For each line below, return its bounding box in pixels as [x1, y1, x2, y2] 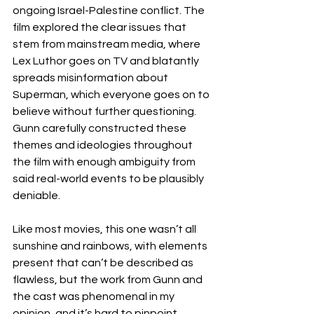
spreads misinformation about [13, 72, 170, 83]
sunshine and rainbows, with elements [13, 240, 210, 252]
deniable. [13, 190, 62, 201]
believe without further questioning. [13, 106, 198, 117]
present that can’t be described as [13, 257, 196, 268]
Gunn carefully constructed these [13, 123, 189, 134]
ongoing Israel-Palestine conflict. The [13, 5, 207, 16]
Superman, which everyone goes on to [13, 89, 212, 100]
